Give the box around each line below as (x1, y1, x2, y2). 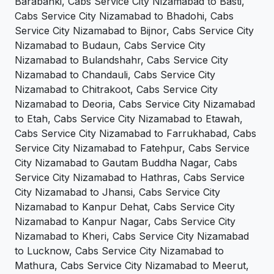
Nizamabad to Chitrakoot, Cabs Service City (15, 83, 218, 96)
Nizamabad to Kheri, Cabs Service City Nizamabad (15, 230, 249, 243)
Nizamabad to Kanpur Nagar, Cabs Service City (15, 215, 235, 228)
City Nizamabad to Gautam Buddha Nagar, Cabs (15, 157, 237, 169)
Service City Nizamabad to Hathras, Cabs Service (15, 171, 245, 184)
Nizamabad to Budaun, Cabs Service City (15, 39, 206, 52)
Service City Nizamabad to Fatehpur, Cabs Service (15, 142, 250, 155)
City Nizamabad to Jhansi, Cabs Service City (15, 186, 220, 199)
